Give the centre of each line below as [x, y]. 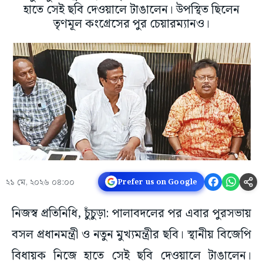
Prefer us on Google [157, 182]
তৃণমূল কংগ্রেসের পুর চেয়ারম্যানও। [131, 24]
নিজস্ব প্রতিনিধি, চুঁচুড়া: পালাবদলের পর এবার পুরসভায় [131, 214]
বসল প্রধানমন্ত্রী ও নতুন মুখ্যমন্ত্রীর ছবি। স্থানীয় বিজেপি [131, 235]
